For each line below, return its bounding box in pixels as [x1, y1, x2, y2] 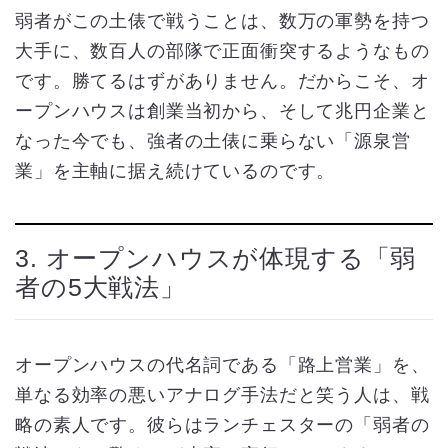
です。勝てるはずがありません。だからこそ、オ [15, 70, 430, 91]
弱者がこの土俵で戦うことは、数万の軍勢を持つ [15, 10, 430, 31]
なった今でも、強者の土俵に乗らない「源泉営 [15, 130, 411, 151]
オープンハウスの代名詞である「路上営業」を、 [15, 354, 430, 375]
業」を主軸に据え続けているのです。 [15, 160, 336, 181]
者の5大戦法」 [15, 274, 186, 302]
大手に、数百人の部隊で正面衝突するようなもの [15, 40, 430, 61]
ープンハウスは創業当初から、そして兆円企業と [15, 100, 430, 121]
